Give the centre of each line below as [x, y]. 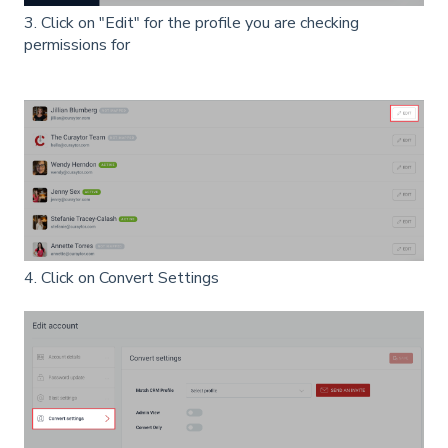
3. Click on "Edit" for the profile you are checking [191, 22]
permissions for [77, 44]
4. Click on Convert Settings [121, 278]
